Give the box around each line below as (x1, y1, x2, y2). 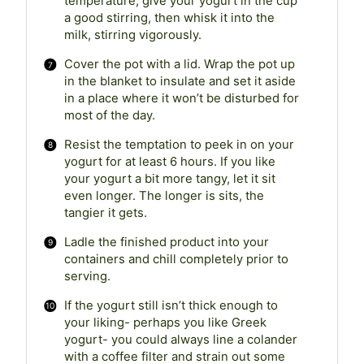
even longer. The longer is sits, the (63, 188, 264, 204)
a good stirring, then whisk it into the (63, 11, 275, 26)
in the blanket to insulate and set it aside (63, 74, 296, 89)
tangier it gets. (63, 206, 147, 221)
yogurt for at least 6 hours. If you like (63, 154, 275, 170)
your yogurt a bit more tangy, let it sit (63, 171, 275, 187)
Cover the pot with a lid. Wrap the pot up (63, 57, 295, 72)
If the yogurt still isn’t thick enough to (63, 297, 278, 313)
